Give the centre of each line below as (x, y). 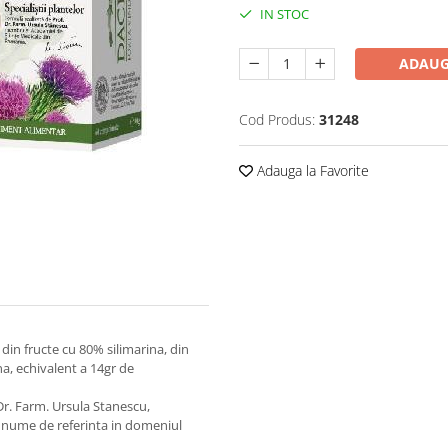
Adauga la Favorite (311, 170)
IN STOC (283, 14)
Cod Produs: (277, 119)
